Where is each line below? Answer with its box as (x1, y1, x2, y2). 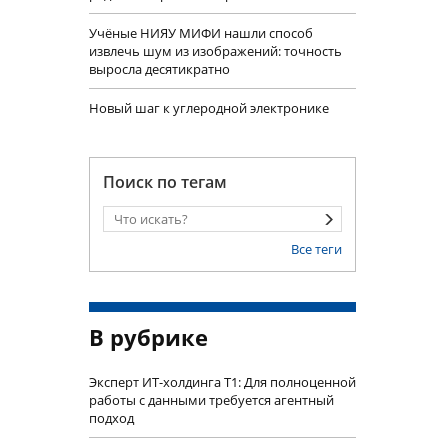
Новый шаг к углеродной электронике (88, 99, 329, 118)
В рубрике (88, 322, 208, 353)
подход (88, 409, 134, 428)
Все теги (291, 240, 342, 259)
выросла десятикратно (88, 60, 230, 79)
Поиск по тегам (102, 171, 227, 194)
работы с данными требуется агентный (88, 391, 334, 410)
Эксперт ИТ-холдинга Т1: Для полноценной (88, 373, 356, 392)
